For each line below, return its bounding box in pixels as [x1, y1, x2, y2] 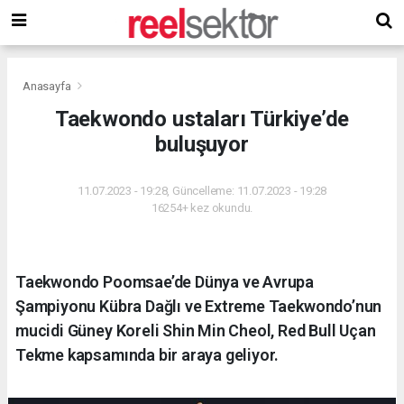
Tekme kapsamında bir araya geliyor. [15, 344, 280, 364]
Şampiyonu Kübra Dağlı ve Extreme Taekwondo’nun [15, 296, 382, 316]
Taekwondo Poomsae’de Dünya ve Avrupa [15, 271, 315, 291]
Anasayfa [23, 78, 74, 93]
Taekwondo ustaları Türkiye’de [54, 106, 350, 132]
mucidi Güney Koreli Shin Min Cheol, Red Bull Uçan [15, 320, 376, 340]
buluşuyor [155, 131, 249, 157]
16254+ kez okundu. [151, 200, 253, 215]
